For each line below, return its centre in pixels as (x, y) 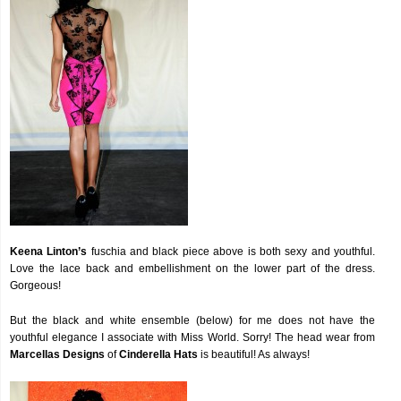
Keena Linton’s (49, 252)
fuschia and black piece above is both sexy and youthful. (231, 252)
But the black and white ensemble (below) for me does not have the (192, 320)
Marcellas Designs (57, 354)
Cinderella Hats (158, 354)
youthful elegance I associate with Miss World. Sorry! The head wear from (192, 337)
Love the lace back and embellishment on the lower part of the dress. (192, 269)
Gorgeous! (35, 286)
